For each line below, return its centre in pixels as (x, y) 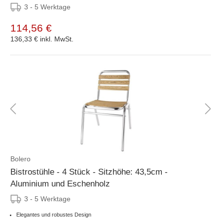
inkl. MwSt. (57, 39)
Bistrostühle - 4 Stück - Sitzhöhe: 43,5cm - (89, 172)
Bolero (20, 159)
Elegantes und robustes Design (54, 214)
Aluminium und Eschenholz (60, 184)
